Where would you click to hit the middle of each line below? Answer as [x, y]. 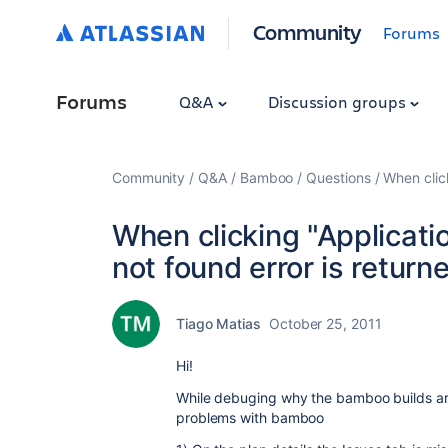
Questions [338, 177]
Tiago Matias [218, 323]
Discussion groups [338, 101]
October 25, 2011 [325, 323]
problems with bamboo [250, 417]
